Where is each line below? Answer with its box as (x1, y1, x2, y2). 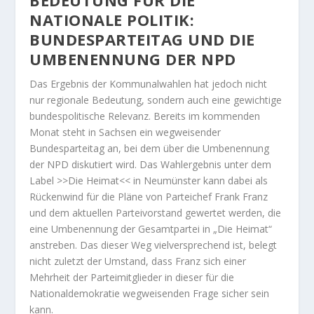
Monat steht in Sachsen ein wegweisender (29, 125, 221, 139)
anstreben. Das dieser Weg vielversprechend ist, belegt (29, 238, 278, 252)
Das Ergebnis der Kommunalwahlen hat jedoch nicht (29, 76, 268, 90)
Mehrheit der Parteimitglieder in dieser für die (29, 270, 235, 284)
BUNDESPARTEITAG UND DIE (29, 28, 255, 50)
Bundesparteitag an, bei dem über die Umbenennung (29, 141, 270, 155)
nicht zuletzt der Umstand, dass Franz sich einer (29, 254, 247, 268)
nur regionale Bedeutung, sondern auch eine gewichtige (29, 93, 282, 107)
